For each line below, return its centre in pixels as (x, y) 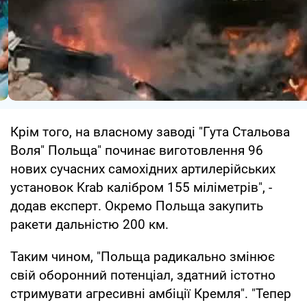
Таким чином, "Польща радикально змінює (143, 256)
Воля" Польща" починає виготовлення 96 (137, 150)
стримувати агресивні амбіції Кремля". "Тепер (151, 293)
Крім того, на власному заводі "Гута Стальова (150, 132)
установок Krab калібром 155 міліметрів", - (141, 187)
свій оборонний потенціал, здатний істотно (143, 275)
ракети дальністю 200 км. (89, 224)
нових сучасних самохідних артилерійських (143, 169)
